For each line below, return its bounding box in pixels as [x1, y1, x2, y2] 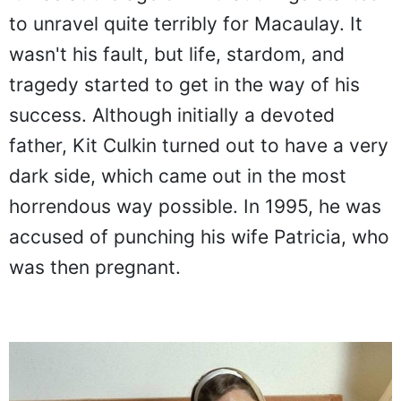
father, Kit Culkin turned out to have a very [9, 133, 388, 157]
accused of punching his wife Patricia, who [9, 225, 389, 248]
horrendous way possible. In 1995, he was [9, 194, 381, 218]
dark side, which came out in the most [9, 164, 346, 187]
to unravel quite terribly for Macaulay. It [9, 12, 363, 35]
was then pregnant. [9, 255, 181, 278]
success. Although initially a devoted [9, 103, 335, 126]
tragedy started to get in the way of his [9, 73, 360, 96]
